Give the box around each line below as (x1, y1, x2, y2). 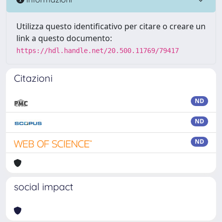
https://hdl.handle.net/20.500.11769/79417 (16, 47, 179, 55)
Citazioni (14, 72, 53, 84)
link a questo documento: (16, 33, 112, 44)
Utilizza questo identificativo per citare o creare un (16, 21, 206, 32)
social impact (14, 180, 73, 193)
